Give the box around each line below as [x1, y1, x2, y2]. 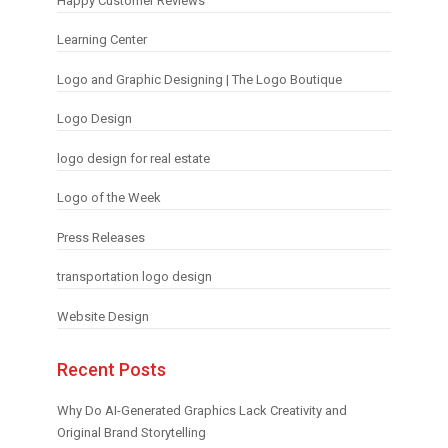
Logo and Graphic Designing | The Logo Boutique [56, 71, 342, 87]
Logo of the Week [56, 190, 161, 206]
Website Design [56, 308, 149, 324]
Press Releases [56, 229, 145, 245]
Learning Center [56, 32, 147, 48]
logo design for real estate [56, 150, 210, 166]
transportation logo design [56, 269, 212, 285]
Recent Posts [56, 358, 166, 380]
